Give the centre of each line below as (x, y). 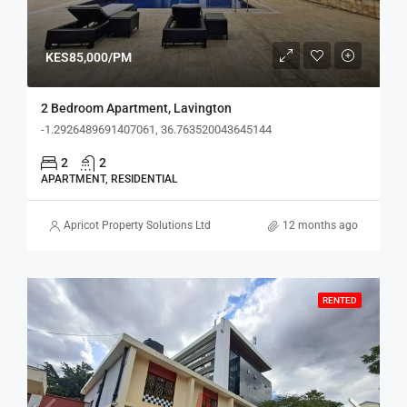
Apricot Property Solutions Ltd (137, 225)
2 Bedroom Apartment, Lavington (136, 108)
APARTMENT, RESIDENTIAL (109, 179)
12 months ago (320, 225)
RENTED (340, 300)
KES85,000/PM (89, 57)
